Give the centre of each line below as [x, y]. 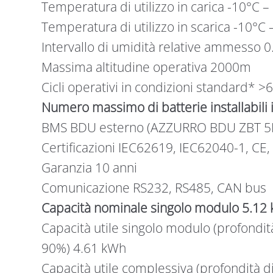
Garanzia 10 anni [89, 167]
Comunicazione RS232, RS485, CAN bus [154, 187]
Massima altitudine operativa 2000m [146, 67]
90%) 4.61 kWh [83, 248]
